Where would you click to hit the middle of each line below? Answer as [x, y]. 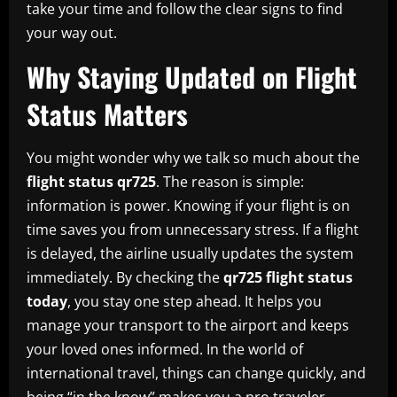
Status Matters [107, 113]
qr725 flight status [288, 277]
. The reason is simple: [230, 181]
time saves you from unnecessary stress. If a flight [193, 229]
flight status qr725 [91, 181]
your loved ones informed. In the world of [165, 349]
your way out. [72, 32]
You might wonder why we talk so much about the [193, 157]
